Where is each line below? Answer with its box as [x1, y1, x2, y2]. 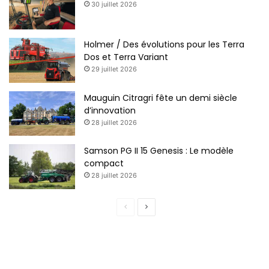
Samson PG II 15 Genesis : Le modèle [84, 144, 234, 157]
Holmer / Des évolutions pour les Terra [84, 38, 244, 51]
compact [84, 157, 124, 169]
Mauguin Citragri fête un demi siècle [84, 92, 237, 104]
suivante [147, 218, 176, 228]
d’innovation [84, 104, 136, 117]
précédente [126, 218, 165, 228]
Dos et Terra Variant [84, 51, 168, 64]
